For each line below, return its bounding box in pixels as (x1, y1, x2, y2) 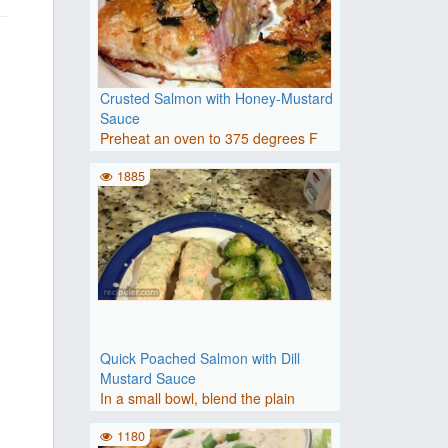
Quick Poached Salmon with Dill (99, 348, 300, 368)
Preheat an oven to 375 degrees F (99, 128, 318, 148)
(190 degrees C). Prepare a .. (99, 148, 287, 168)
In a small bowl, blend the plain (99, 388, 295, 408)
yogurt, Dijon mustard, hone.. (99, 408, 284, 428)
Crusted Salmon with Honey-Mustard (99, 88, 333, 108)
